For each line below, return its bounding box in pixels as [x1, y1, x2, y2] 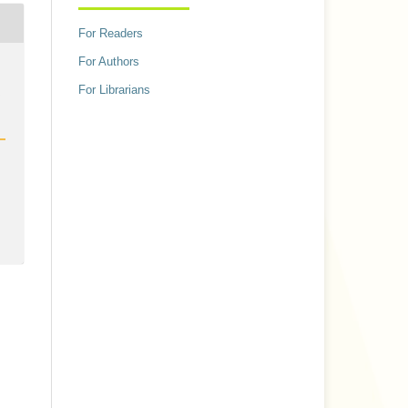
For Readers [78, 25, 143, 40]
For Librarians [78, 82, 150, 97]
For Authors [78, 54, 139, 68]
